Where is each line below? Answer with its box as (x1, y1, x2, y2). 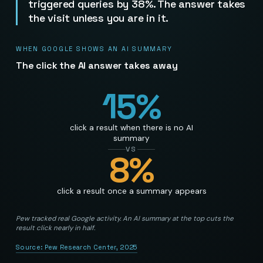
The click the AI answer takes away (15, 59, 178, 72)
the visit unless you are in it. (28, 11, 169, 25)
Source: (15, 242, 45, 251)
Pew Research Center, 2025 (44, 242, 137, 251)
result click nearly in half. (15, 223, 95, 232)
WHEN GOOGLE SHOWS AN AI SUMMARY (15, 44, 173, 53)
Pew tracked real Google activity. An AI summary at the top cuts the (15, 214, 234, 223)
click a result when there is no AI (70, 122, 193, 133)
